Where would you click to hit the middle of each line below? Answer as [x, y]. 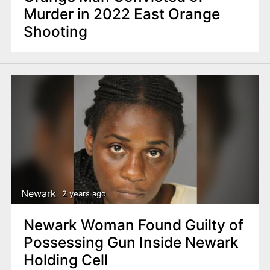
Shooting [55, 31]
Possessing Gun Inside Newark [131, 242]
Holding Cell [65, 259]
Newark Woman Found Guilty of [133, 224]
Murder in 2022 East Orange [121, 14]
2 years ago [84, 194]
